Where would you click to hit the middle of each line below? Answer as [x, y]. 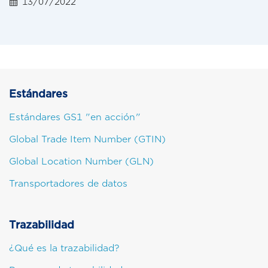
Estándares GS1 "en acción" [75, 118]
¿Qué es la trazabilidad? [64, 249]
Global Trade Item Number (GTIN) [87, 140]
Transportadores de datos [68, 184]
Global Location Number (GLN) [81, 162]
